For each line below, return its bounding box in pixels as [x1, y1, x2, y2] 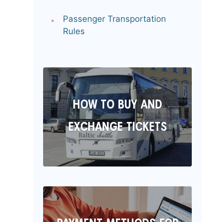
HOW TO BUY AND [73, 100, 162, 112]
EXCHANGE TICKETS [68, 122, 167, 135]
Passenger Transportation [63, 14, 166, 24]
